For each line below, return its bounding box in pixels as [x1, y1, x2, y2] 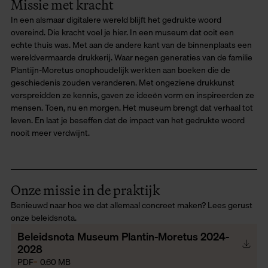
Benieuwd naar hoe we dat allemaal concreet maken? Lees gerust [11, 198, 252, 212]
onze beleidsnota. [11, 211, 77, 225]
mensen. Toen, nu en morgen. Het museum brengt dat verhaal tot [11, 100, 253, 115]
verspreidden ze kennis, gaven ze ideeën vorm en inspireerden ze [11, 88, 254, 102]
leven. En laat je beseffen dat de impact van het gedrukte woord [11, 113, 245, 127]
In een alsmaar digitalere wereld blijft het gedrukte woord [11, 13, 221, 27]
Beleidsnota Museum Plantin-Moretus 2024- [17, 227, 229, 245]
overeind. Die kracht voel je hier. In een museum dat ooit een [11, 25, 234, 39]
